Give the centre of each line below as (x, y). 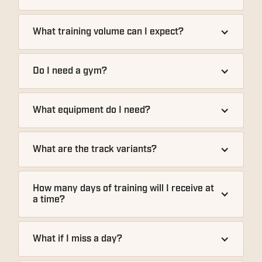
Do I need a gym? (70, 71)
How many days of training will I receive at (124, 189)
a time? (49, 200)
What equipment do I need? (92, 110)
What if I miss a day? (78, 239)
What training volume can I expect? (108, 32)
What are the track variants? (95, 149)
